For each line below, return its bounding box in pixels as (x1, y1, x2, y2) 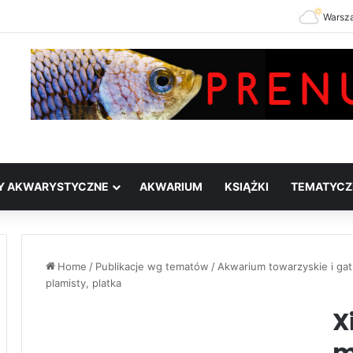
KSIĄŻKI (225, 180, 269, 193)
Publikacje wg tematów (95, 260, 209, 273)
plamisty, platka (46, 277, 121, 289)
